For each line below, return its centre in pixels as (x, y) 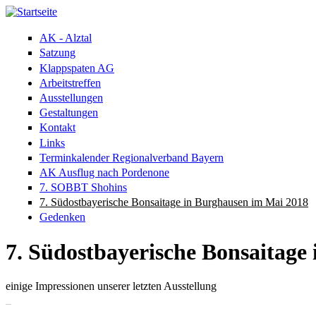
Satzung (57, 53)
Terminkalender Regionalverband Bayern (132, 157)
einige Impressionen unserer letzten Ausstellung (111, 286)
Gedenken (62, 217)
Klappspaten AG (77, 68)
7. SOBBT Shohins (83, 188)
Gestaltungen (69, 113)
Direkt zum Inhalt (45, 12)
